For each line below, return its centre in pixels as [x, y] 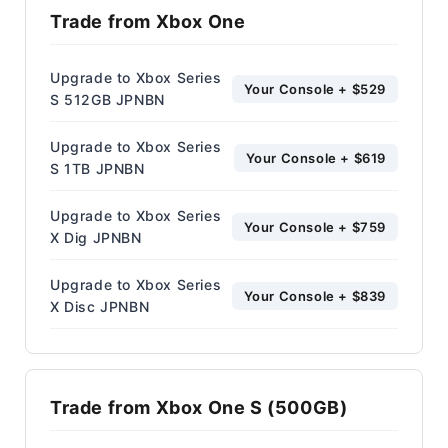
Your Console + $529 [314, 88]
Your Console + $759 [314, 226]
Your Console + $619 [315, 157]
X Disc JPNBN [100, 306]
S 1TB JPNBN [97, 168]
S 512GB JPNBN [107, 99]
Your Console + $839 [314, 295]
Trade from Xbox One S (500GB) [199, 407]
